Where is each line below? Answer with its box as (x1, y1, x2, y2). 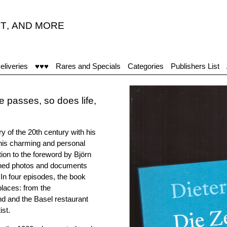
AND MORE (12, 20, 64, 31)
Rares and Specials (56, 62, 121, 70)
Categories (128, 62, 164, 70)
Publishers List (171, 62, 219, 70)
